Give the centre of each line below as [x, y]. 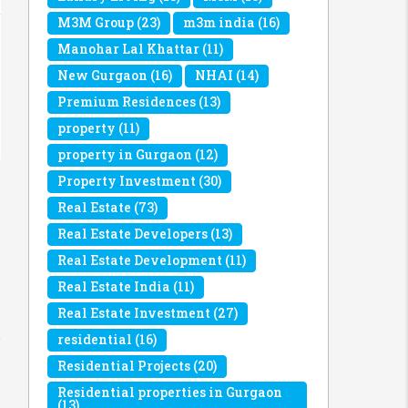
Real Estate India [114, 286]
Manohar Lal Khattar [128, 49]
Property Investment [127, 181]
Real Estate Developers [133, 234]
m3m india [219, 22]
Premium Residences [127, 102]
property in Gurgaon [125, 154]
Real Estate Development [140, 260]
